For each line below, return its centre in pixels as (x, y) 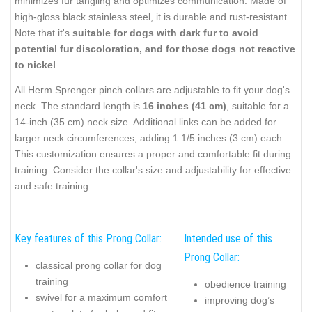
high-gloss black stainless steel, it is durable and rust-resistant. (152, 16)
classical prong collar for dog (99, 265)
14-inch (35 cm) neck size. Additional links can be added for (146, 122)
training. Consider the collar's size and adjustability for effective (153, 170)
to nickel (35, 64)
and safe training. (53, 186)
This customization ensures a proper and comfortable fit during (153, 154)
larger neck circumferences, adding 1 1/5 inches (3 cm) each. (150, 138)
